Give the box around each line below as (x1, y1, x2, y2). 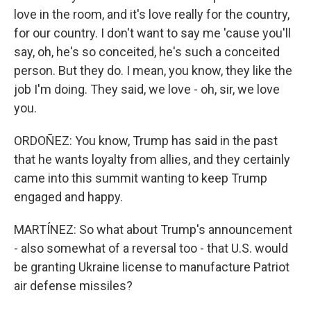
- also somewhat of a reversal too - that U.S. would (14, 241, 288, 255)
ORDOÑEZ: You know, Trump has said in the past (14, 133, 278, 148)
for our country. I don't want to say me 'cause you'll (14, 26, 291, 40)
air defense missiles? (14, 278, 133, 293)
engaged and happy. (14, 190, 123, 204)
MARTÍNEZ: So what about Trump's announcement (14, 222, 292, 237)
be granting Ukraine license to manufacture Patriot (14, 260, 289, 274)
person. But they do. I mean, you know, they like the (14, 63, 292, 78)
